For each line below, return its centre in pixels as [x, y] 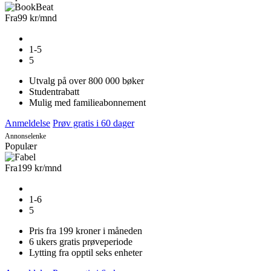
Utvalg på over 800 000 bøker [87, 80]
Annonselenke [25, 136]
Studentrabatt [54, 91]
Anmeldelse [28, 123]
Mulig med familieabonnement [87, 102]
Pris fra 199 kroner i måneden [86, 230]
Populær [21, 146]
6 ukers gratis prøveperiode [81, 241]
